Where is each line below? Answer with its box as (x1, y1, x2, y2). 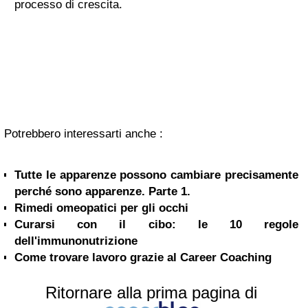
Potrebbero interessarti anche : (4, 127, 163, 140)
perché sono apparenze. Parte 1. (14, 185, 190, 198)
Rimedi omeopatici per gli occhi (14, 201, 188, 214)
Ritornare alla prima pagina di (45, 283, 257, 302)
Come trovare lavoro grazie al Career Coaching (14, 251, 272, 264)
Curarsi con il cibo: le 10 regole (14, 218, 298, 231)
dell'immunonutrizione (14, 234, 137, 247)
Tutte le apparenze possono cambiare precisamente (14, 168, 298, 181)
